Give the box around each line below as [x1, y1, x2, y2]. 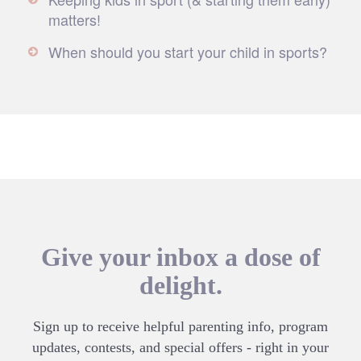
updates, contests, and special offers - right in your [32, 339, 329, 355]
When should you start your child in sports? [48, 41, 327, 62]
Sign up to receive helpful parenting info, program [33, 318, 328, 334]
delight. [139, 271, 222, 300]
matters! [48, 9, 101, 30]
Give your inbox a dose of [40, 243, 321, 272]
